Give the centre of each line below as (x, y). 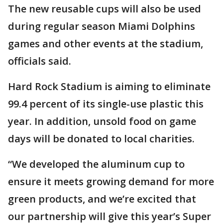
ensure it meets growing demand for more (111, 182)
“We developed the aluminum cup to (96, 164)
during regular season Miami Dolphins (102, 26)
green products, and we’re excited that (102, 199)
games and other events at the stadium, (106, 44)
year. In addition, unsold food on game (102, 121)
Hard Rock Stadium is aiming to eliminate (109, 87)
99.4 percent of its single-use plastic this (106, 104)
